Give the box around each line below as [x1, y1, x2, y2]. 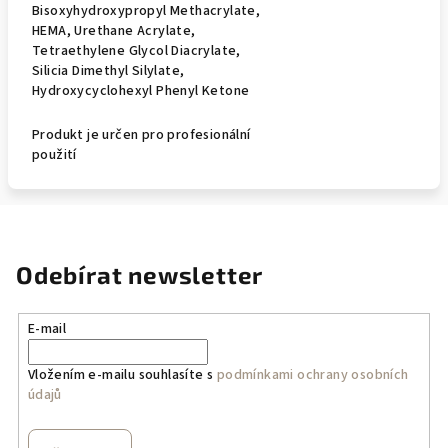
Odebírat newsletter [16, 260, 264, 289]
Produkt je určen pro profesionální [32, 125, 251, 145]
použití [32, 145, 77, 165]
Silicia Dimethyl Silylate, [32, 61, 185, 81]
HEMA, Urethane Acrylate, [32, 21, 196, 41]
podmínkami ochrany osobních [216, 364, 409, 385]
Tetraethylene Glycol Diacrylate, [32, 41, 241, 61]
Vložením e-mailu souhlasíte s [27, 364, 217, 385]
